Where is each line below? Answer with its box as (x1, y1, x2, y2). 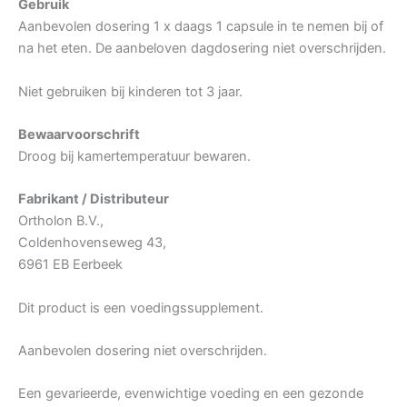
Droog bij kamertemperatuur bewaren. (18, 147, 251, 164)
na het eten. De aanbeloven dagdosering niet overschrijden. (18, 39, 386, 56)
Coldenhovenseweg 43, (18, 234, 166, 252)
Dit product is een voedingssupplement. (18, 299, 263, 316)
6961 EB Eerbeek (18, 256, 123, 273)
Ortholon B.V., (18, 213, 104, 230)
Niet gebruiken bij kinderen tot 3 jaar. (18, 83, 243, 100)
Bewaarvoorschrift (18, 125, 140, 143)
